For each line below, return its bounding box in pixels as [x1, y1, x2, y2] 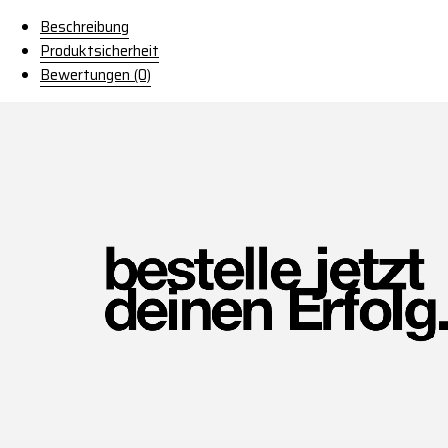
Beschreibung [40, 14, 129, 39]
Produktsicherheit [40, 38, 159, 63]
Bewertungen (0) [40, 62, 151, 87]
